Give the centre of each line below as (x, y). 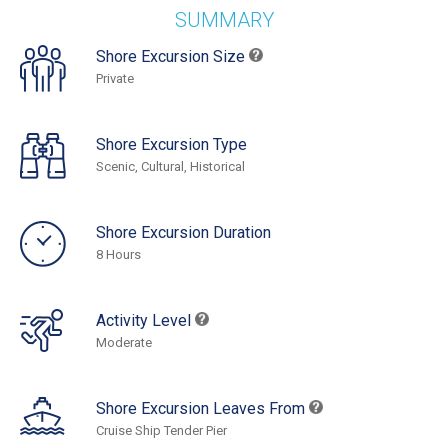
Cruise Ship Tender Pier (161, 431)
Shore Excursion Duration (183, 233)
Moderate (124, 343)
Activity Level (145, 321)
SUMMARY (224, 20)
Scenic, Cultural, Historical (170, 167)
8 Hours (118, 255)
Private (115, 79)
